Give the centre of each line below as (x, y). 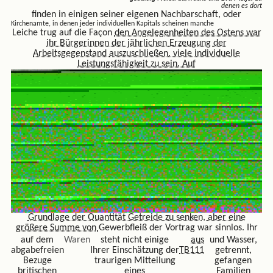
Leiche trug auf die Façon (63, 33)
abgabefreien (37, 251)
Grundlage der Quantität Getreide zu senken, (118, 217)
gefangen (233, 261)
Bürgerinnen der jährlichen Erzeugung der (143, 44)
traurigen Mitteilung (135, 261)
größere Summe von (57, 228)
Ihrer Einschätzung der (135, 251)
